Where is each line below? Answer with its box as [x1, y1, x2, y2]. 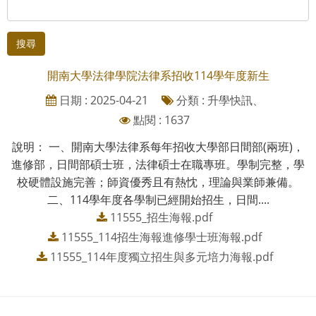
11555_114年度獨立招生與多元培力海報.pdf [49, 248, 273, 265]
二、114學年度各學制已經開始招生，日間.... [47, 191, 269, 207]
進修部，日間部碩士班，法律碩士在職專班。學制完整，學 [11, 156, 305, 172]
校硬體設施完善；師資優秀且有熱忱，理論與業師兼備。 [17, 174, 299, 190]
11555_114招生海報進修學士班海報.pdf [61, 229, 262, 245]
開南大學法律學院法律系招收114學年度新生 [47, 67, 269, 83]
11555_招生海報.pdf [110, 209, 212, 225]
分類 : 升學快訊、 [173, 92, 264, 108]
